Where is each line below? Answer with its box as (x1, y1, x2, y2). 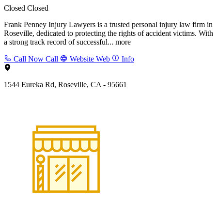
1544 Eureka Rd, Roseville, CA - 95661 (4, 80, 127, 89)
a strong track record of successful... (4, 37, 115, 46)
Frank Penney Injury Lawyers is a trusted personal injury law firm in (4, 20, 213, 29)
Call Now (14, 54, 44, 63)
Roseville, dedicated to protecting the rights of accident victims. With (4, 29, 213, 37)
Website (70, 54, 94, 63)
